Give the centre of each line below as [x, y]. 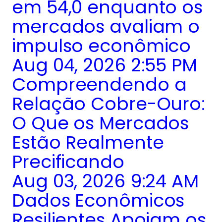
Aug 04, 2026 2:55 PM [105, 65]
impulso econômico [102, 46]
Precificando [68, 162]
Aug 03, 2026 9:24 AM [105, 181]
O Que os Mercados [101, 123]
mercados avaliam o [106, 26]
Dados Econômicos [98, 200]
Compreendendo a [99, 84]
